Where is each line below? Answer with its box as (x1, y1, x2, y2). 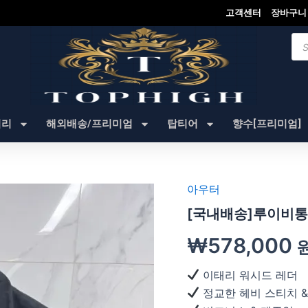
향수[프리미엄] (232, 118, 301, 130)
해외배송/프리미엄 (45, 118, 133, 130)
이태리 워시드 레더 (199, 267, 298, 282)
